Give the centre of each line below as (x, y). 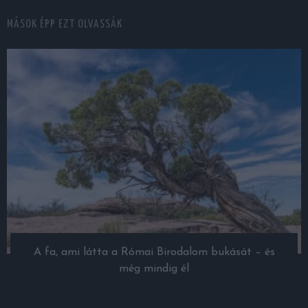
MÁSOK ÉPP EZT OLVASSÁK (65, 25)
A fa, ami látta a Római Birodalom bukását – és (154, 252)
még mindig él (154, 268)
